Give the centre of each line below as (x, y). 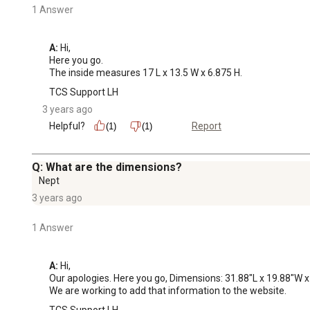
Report (207, 126)
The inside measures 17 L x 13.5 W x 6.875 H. (146, 72)
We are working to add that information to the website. (168, 290)
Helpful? (67, 126)
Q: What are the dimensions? (107, 167)
